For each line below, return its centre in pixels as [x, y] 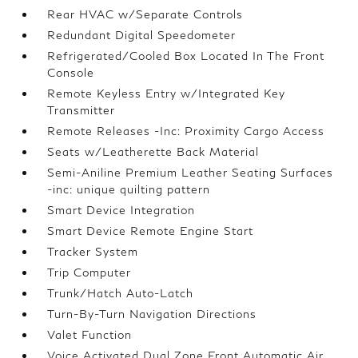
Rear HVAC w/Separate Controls [145, 14]
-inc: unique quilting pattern [129, 189]
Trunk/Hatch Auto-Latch [121, 293]
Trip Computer [89, 272]
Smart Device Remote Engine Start [151, 231]
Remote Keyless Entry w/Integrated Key [167, 93]
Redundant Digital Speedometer [142, 35]
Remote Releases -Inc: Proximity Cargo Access [186, 131]
